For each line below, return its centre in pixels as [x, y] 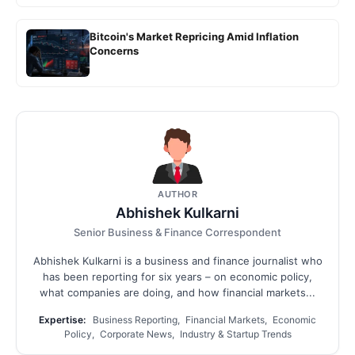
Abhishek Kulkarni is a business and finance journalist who [177, 261]
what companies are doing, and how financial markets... [177, 293]
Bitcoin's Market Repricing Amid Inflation [194, 37]
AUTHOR [177, 195]
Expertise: [62, 320]
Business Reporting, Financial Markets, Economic [203, 320]
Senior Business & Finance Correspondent [177, 233]
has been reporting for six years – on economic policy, [177, 277]
